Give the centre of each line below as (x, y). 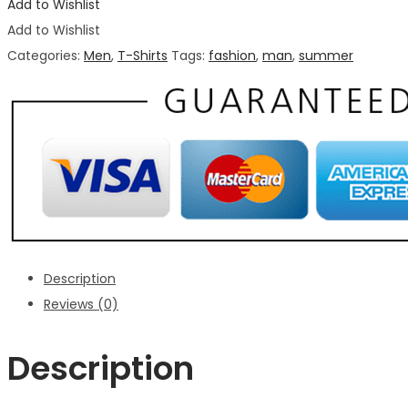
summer (326, 56)
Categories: (46, 56)
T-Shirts (143, 56)
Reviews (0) (81, 305)
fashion (232, 56)
